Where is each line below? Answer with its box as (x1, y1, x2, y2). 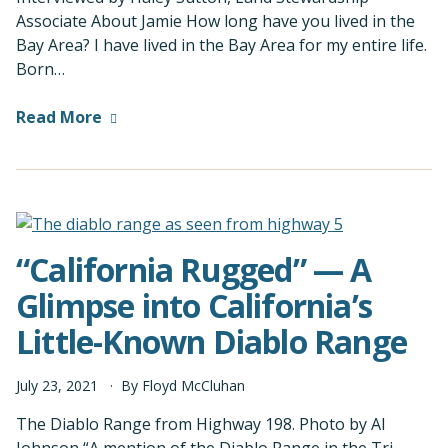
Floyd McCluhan (142, 376, 245, 396)
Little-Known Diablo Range (16, 320, 408, 364)
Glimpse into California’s (16, 284, 373, 328)
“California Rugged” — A (16, 248, 372, 292)
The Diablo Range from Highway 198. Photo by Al (16, 413, 385, 436)
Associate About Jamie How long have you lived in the (16, 10, 415, 33)
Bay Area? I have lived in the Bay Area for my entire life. (16, 34, 427, 57)
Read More (16, 106, 102, 129)
